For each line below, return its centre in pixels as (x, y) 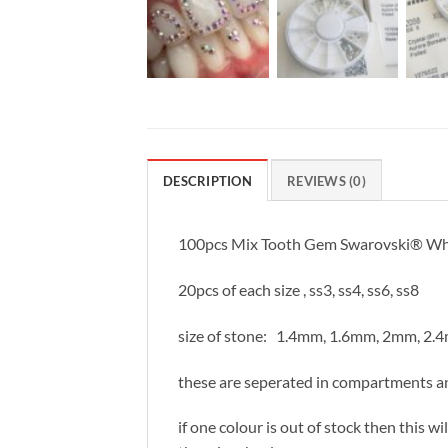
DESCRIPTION (207, 181)
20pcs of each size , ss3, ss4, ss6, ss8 (298, 290)
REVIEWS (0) (326, 181)
